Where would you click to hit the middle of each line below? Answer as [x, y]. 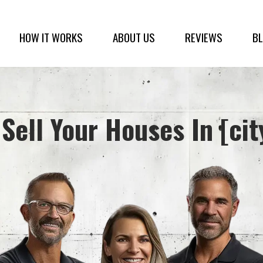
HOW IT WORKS [51, 37]
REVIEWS [203, 37]
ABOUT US [134, 37]
